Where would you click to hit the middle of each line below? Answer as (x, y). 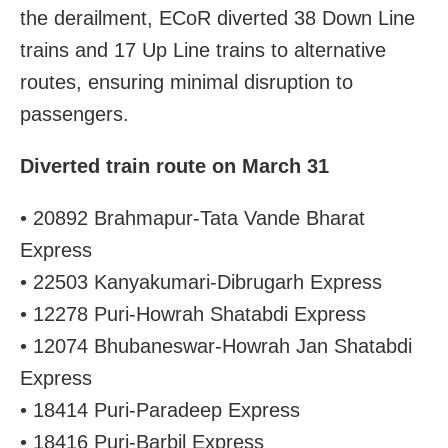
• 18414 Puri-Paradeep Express (160, 409)
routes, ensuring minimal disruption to (186, 81)
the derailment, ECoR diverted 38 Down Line (217, 17)
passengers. (74, 113)
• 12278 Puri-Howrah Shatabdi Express (193, 313)
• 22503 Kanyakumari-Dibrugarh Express (201, 281)
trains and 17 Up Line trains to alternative (203, 49)
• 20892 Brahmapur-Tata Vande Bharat (192, 217)
